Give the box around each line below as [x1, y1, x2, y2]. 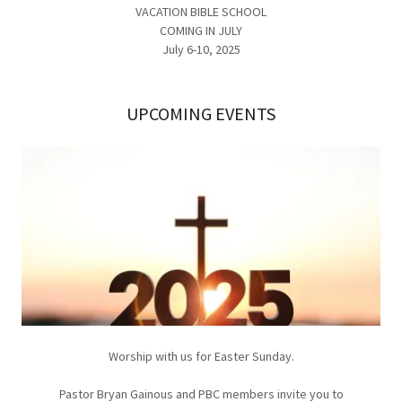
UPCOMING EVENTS [127, 102, 275, 126]
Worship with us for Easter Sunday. [108, 348, 294, 365]
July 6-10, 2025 [162, 41, 240, 58]
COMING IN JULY [160, 22, 242, 39]
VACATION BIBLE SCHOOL [135, 4, 267, 21]
